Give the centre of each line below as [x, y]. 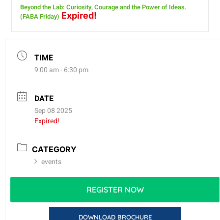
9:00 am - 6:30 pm [61, 70]
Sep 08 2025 [53, 110]
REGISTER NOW [115, 189]
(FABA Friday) [40, 16]
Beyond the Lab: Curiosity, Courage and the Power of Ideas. [103, 7]
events [51, 162]
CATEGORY [54, 149]
